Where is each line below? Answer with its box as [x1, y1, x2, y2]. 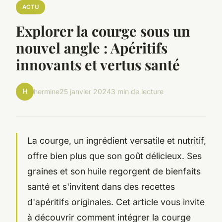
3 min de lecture [111, 87, 164, 96]
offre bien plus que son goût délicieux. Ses [27, 150, 202, 161]
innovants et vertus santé [16, 55, 180, 74]
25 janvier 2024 [59, 87, 111, 96]
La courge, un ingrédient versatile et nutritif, [27, 135, 206, 146]
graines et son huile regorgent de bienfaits [27, 166, 201, 176]
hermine [34, 87, 59, 96]
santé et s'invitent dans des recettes [27, 181, 175, 192]
